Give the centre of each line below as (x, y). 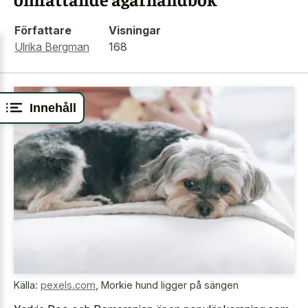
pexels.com (68, 285)
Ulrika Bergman (52, 46)
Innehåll (53, 108)
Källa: (27, 285)
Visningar (135, 30)
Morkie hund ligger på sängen (170, 285)
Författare (43, 30)
